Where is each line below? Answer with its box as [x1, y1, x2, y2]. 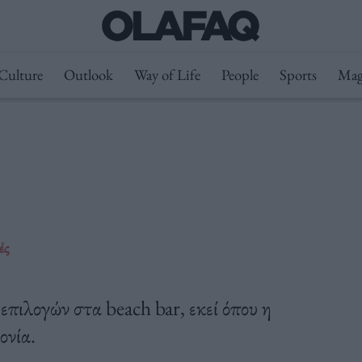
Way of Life [133, 65, 200, 85]
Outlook [63, 65, 113, 85]
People [221, 65, 259, 85]
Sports [279, 65, 317, 85]
